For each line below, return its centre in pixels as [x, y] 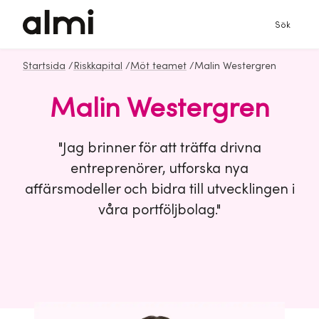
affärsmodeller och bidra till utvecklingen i [159, 189]
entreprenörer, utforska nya [159, 169]
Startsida [44, 66]
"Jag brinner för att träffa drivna [159, 148]
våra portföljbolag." [159, 210]
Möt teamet [158, 66]
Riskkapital [98, 66]
